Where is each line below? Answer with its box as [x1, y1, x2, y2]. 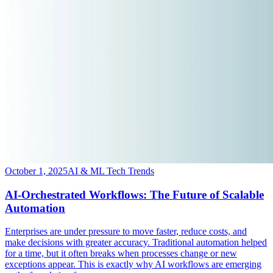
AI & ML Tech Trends [68, 165, 154, 176]
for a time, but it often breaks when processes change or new [5, 248, 237, 259]
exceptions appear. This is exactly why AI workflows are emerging [5, 259, 261, 270]
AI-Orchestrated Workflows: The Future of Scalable [5, 188, 264, 201]
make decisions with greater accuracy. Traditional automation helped [5, 237, 267, 248]
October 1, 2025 [5, 165, 68, 176]
